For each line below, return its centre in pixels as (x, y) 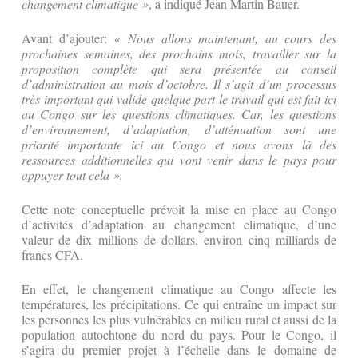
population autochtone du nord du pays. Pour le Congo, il (179, 335)
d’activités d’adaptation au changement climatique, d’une (179, 225)
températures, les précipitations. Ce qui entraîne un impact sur (179, 304)
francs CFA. (52, 255)
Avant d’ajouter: (68, 38)
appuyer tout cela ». (72, 175)
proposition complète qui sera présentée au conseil (179, 69)
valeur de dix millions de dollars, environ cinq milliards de (179, 240)
